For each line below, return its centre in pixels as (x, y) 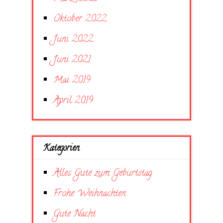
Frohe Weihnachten (90, 194)
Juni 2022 (73, 40)
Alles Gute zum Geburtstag (103, 174)
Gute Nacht (74, 215)
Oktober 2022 (80, 19)
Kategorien (61, 149)
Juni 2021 (72, 60)
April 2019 (73, 101)
